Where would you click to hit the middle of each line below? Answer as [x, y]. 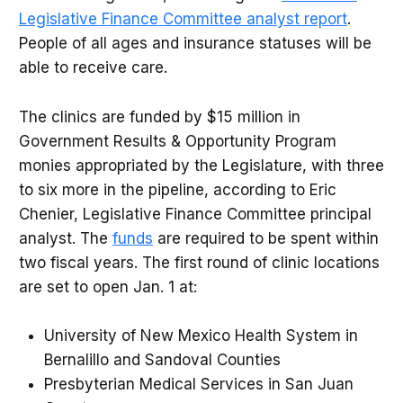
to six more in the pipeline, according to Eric [177, 189]
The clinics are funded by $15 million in [159, 116]
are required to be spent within [265, 238]
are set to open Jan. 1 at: [107, 287]
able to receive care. [93, 68]
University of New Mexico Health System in [201, 335]
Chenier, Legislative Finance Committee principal [195, 214]
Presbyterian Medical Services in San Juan [198, 384]
